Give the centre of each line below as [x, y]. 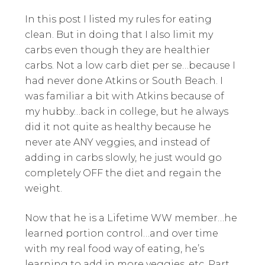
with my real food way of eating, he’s [115, 248]
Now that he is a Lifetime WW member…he [131, 218]
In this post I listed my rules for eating [119, 19]
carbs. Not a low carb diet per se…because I [130, 65]
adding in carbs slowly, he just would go [124, 157]
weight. [44, 188]
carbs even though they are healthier [118, 50]
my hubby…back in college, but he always [127, 111]
